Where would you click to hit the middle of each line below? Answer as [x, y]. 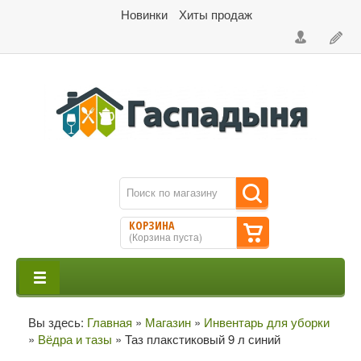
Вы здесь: [58, 322]
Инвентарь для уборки [267, 322]
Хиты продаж [216, 14]
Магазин [168, 322]
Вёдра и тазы [75, 338]
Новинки [146, 14]
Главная [110, 322]
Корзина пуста [166, 236]
